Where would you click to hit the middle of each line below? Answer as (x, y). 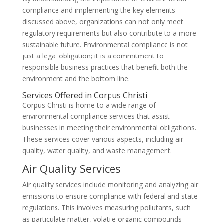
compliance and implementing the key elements (99, 10)
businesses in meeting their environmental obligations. (109, 128)
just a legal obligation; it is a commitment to (93, 56)
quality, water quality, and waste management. (97, 150)
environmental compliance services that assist (96, 116)
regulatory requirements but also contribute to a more (109, 33)
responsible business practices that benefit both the (105, 67)
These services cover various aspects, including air (103, 139)
